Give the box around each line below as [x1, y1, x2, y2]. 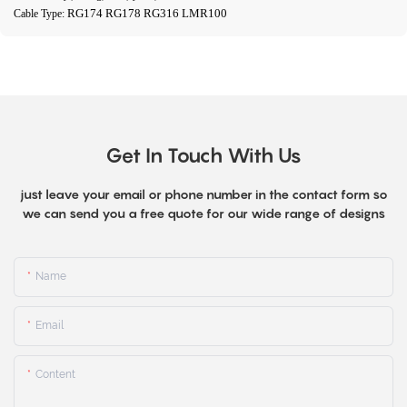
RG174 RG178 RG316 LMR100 [67, 5, 230, 20]
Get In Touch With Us [105, 144, 302, 168]
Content [35, 367, 75, 381]
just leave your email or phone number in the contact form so [19, 186, 388, 203]
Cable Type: [14, 6, 67, 20]
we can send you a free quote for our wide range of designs [22, 205, 385, 222]
